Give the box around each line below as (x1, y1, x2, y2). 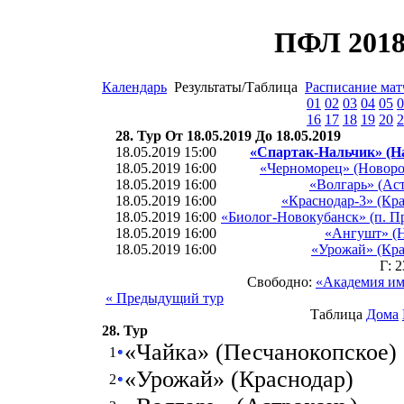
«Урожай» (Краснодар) (124, 366, 353, 392)
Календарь (102, 79, 167, 95)
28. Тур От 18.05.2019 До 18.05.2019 (115, 128, 341, 143)
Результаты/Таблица (167, 79, 305, 95)
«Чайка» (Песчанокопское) (124, 339, 397, 365)
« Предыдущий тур (106, 290, 224, 306)
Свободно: (247, 274, 316, 289)
